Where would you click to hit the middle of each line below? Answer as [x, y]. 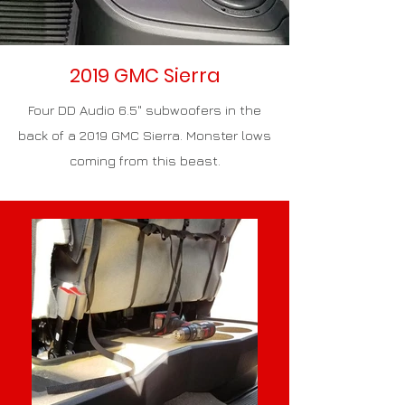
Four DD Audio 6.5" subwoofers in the [145, 110]
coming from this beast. [145, 160]
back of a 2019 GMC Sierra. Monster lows [145, 135]
